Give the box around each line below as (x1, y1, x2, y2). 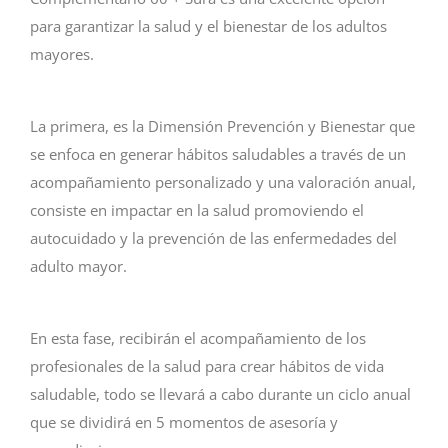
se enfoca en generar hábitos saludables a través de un (30, 144, 406, 165)
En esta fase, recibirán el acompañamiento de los (30, 328, 366, 349)
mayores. (30, 43, 94, 64)
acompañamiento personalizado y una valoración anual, (30, 172, 416, 193)
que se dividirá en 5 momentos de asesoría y (30, 412, 338, 433)
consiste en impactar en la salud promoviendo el (30, 200, 364, 221)
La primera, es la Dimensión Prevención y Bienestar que (30, 116, 415, 137)
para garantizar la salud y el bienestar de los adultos (30, 15, 387, 36)
